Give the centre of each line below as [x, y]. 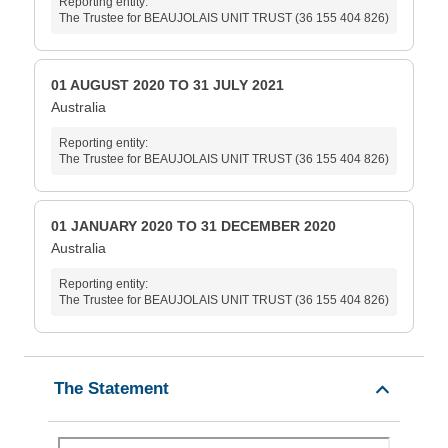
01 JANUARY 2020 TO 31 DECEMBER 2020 [193, 226]
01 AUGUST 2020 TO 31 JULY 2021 [167, 85]
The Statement [111, 389]
